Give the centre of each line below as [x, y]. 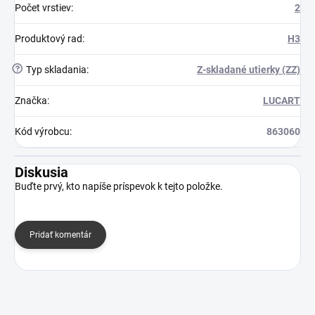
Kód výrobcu [42, 132]
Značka [31, 101]
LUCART [282, 101]
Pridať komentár [60, 235]
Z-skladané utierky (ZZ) [249, 70]
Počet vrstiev [43, 8]
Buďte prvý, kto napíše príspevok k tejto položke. [119, 187]
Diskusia [41, 173]
